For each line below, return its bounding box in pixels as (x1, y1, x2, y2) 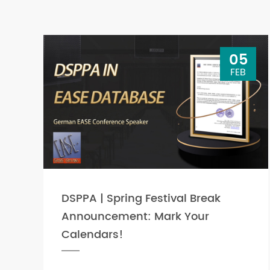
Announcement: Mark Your (61, 207, 209, 225)
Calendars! (61, 225, 123, 243)
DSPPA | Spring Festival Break (61, 189, 221, 207)
